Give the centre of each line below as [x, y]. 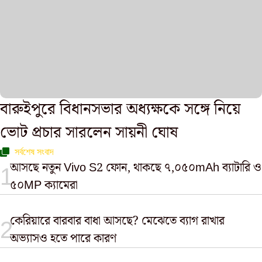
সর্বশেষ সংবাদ [34, 152]
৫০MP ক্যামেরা [44, 185]
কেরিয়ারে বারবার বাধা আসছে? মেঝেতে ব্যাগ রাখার [118, 221]
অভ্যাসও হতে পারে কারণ [63, 239]
